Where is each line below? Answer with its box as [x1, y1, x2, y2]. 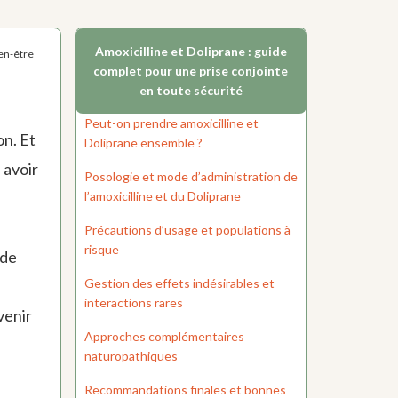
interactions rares [84, 295, 183, 311]
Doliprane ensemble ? [84, 135, 203, 151]
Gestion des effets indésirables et [84, 275, 275, 291]
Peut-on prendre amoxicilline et [84, 115, 259, 131]
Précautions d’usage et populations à [84, 222, 291, 238]
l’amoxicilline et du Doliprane [84, 188, 241, 204]
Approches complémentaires [84, 329, 244, 345]
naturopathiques [84, 348, 178, 364]
